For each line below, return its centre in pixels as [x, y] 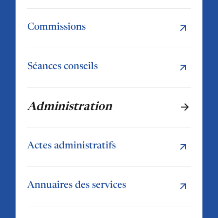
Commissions [56, 27]
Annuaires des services [77, 185]
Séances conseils [63, 66]
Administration [70, 107]
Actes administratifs [72, 146]
